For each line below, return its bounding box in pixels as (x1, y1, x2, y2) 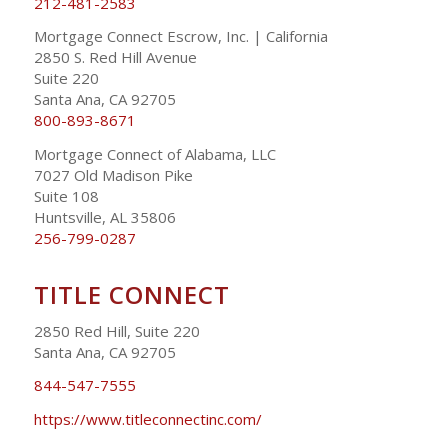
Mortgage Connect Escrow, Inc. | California (33, 26, 328, 47)
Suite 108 (33, 186, 99, 206)
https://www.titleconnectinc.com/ (33, 409, 262, 429)
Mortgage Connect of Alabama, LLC (33, 144, 276, 164)
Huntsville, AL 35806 (33, 207, 176, 227)
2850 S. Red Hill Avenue (33, 47, 197, 68)
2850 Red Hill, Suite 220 (33, 320, 200, 341)
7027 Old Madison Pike (33, 165, 193, 185)
